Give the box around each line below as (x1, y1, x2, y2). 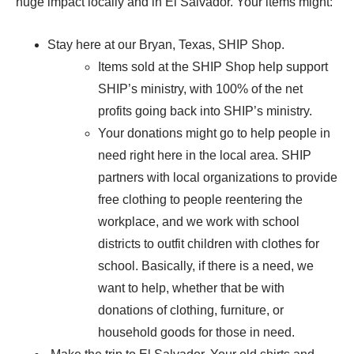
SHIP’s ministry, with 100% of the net (98, 82, 303, 96)
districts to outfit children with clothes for (98, 237, 319, 250)
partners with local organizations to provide (98, 171, 337, 184)
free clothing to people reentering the (98, 193, 303, 206)
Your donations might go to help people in (98, 126, 330, 140)
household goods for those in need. (98, 326, 295, 339)
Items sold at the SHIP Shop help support (98, 60, 328, 73)
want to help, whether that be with (98, 281, 284, 295)
